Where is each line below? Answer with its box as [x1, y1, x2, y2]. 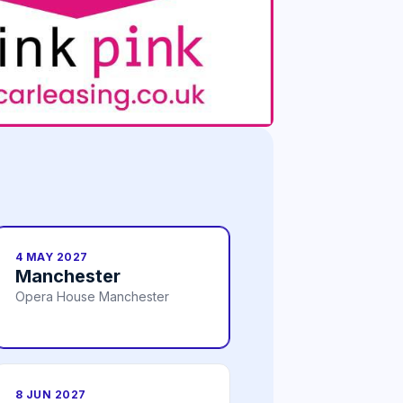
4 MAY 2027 [15, 249, 88, 264]
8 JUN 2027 [15, 387, 86, 401]
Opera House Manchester [15, 288, 169, 304]
